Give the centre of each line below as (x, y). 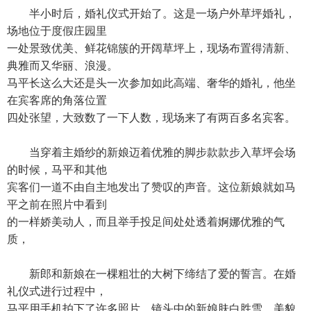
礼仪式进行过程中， (57, 291)
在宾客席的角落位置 (57, 100)
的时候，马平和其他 (57, 170)
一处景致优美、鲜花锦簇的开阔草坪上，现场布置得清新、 (151, 48)
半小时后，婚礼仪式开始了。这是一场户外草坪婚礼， (151, 14)
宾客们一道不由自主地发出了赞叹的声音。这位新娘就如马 (151, 187)
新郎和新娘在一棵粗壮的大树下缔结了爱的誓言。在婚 (151, 274)
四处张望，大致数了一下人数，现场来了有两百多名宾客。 (151, 118)
